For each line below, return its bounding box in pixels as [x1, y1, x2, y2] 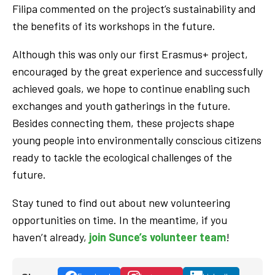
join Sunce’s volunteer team [89, 230, 226, 244]
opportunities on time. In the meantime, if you [12, 212, 227, 227]
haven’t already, [12, 230, 89, 244]
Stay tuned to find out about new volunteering [12, 195, 230, 209]
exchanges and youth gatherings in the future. [12, 98, 231, 112]
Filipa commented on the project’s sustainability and [12, 1, 256, 15]
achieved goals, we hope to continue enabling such [12, 81, 250, 95]
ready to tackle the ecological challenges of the [12, 150, 232, 164]
